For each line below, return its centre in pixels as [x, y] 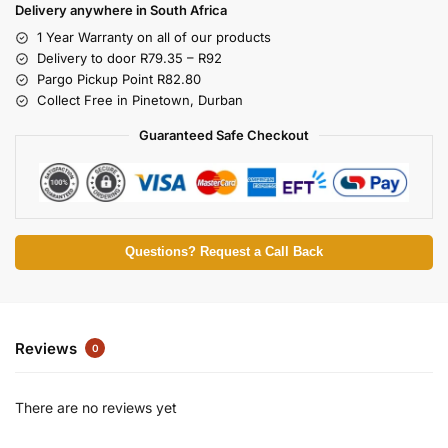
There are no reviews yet [96, 407]
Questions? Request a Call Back [224, 252]
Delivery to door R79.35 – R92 [129, 58]
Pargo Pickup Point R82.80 [119, 79]
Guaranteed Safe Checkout [224, 135]
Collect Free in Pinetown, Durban [140, 100]
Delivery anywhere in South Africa [121, 10]
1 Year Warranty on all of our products [154, 37]
